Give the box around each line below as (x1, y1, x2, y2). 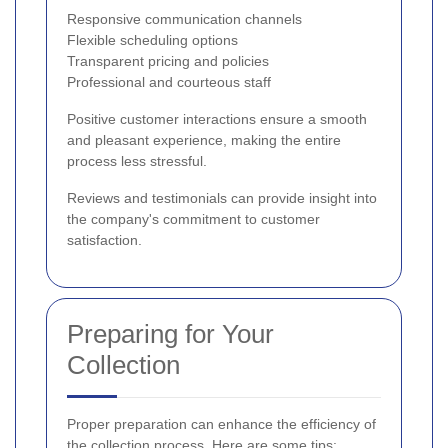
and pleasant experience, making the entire (67, 131, 341, 148)
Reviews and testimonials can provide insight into (67, 189, 377, 206)
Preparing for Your (67, 318, 274, 349)
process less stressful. (67, 152, 207, 169)
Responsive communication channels (67, 10, 302, 27)
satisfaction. (67, 231, 142, 248)
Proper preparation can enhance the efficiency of (67, 415, 376, 432)
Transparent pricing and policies (67, 52, 269, 69)
